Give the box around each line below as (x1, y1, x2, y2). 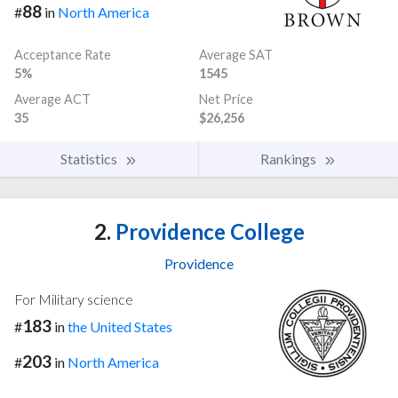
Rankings (260, 149, 319, 167)
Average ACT (14, 91, 91, 107)
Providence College (110, 218, 305, 244)
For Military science (14, 290, 133, 307)
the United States (68, 317, 172, 335)
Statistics (60, 149, 120, 167)
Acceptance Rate (14, 46, 111, 62)
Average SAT (199, 46, 273, 62)
